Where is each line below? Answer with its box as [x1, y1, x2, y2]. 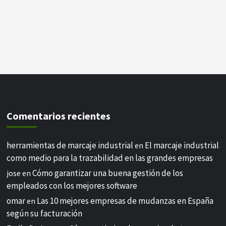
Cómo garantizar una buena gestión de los [32, 167, 184, 179]
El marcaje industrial [145, 140, 219, 151]
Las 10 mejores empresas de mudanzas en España [37, 195, 214, 206]
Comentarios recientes [7, 109, 111, 122]
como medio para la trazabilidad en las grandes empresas [7, 152, 213, 163]
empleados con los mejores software [7, 180, 138, 191]
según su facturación [7, 208, 83, 219]
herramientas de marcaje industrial [7, 140, 134, 151]
